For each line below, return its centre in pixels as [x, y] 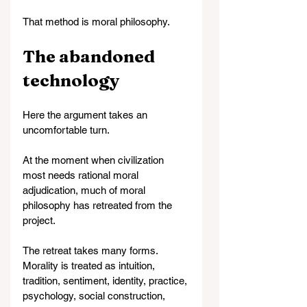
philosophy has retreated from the [99, 206]
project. [39, 221]
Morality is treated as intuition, [90, 266]
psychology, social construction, [95, 296]
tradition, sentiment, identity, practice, [106, 281]
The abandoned [90, 57]
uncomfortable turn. [66, 130]
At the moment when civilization [95, 160]
